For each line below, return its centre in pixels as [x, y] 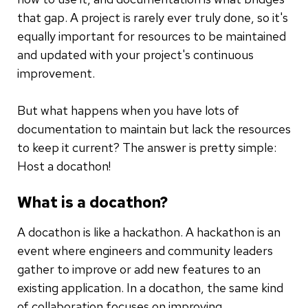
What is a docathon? [92, 203]
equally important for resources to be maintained [152, 36]
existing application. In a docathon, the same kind [150, 288]
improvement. [56, 74]
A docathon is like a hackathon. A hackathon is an [149, 232]
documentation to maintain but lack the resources [154, 129]
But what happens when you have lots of [128, 111]
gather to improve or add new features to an [139, 269]
